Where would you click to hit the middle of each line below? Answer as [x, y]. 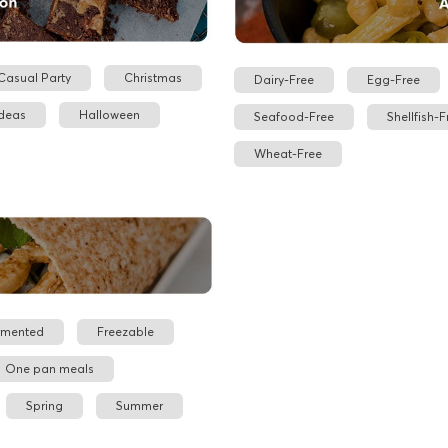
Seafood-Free [294, 116]
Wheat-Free [288, 153]
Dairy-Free [284, 79]
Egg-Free [393, 79]
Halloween [109, 114]
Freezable [125, 332]
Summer [139, 406]
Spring [44, 406]
